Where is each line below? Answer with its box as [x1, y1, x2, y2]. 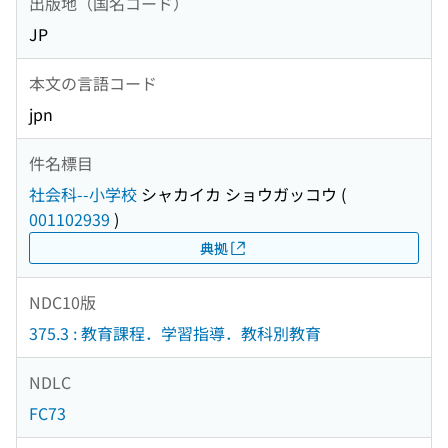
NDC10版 [29, 289, 96, 314]
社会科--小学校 [29, 182, 137, 207]
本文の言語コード [29, 70, 157, 95]
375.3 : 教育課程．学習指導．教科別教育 [29, 321, 321, 346]
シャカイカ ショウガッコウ [137, 182, 337, 207]
